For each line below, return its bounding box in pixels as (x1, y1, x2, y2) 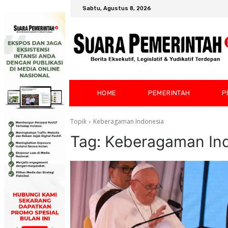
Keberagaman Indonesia (93, 117, 164, 126)
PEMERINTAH (148, 89, 190, 97)
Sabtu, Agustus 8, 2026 (82, 5, 151, 12)
